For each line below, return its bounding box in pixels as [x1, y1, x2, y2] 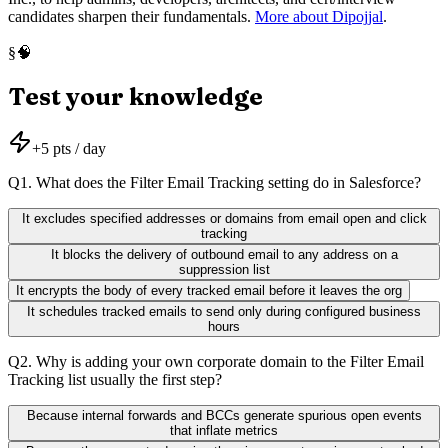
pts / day [53, 140, 106, 158]
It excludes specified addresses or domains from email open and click [21, 211, 427, 227]
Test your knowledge [8, 81, 263, 111]
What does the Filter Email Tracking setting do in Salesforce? [36, 174, 421, 192]
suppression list [178, 262, 270, 278]
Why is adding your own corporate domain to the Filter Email [36, 353, 424, 371]
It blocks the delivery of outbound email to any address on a [50, 247, 398, 263]
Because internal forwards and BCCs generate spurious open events [26, 408, 422, 424]
